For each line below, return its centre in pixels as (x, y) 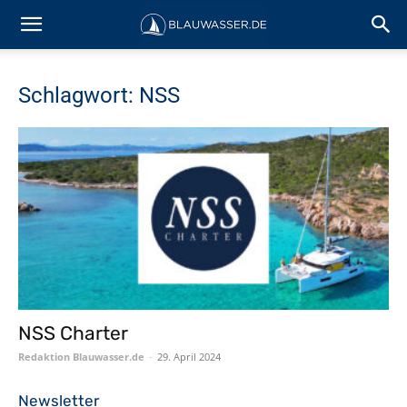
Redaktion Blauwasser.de (81, 357)
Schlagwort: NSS (99, 95)
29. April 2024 (189, 357)
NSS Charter (73, 333)
